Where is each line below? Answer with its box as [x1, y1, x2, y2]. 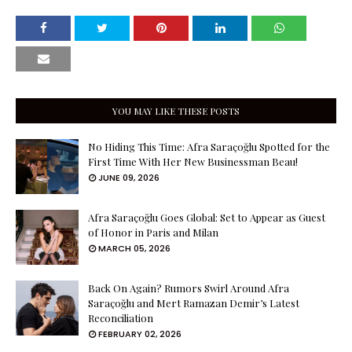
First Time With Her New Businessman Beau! [88, 154, 298, 168]
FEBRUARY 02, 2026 [98, 327, 181, 340]
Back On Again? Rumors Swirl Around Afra [88, 280, 289, 295]
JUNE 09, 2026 [98, 170, 159, 184]
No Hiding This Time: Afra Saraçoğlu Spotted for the [88, 139, 330, 153]
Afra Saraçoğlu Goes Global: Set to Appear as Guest [88, 210, 325, 224]
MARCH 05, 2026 [98, 241, 170, 255]
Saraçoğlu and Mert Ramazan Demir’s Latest [88, 295, 299, 310]
